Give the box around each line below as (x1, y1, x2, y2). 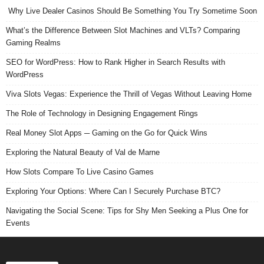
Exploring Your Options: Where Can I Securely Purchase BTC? (6, 186, 220, 196)
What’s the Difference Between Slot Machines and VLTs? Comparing (6, 25, 240, 35)
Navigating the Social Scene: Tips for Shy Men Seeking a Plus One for (6, 206, 248, 215)
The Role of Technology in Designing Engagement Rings (6, 108, 198, 118)
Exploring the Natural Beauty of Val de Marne (6, 147, 160, 157)
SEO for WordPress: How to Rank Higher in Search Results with (6, 57, 225, 67)
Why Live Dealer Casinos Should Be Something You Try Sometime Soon (6, 6, 257, 15)
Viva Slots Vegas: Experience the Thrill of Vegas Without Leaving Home (6, 89, 252, 98)
